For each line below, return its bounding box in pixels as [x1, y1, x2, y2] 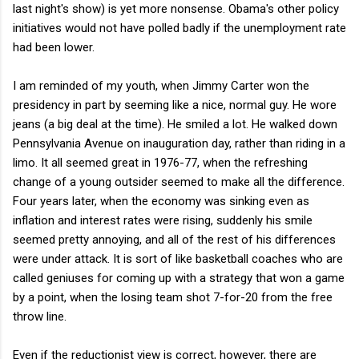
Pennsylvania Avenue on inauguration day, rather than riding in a [13, 135, 345, 151]
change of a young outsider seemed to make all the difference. [13, 174, 345, 189]
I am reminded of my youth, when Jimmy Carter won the [13, 78, 309, 93]
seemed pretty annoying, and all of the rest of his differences [13, 232, 336, 247]
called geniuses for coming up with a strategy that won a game [13, 270, 345, 285]
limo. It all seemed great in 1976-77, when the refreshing [13, 155, 308, 170]
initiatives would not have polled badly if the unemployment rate [13, 20, 346, 35]
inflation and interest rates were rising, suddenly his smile [13, 212, 313, 228]
